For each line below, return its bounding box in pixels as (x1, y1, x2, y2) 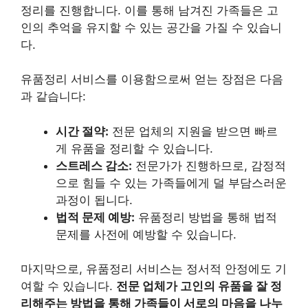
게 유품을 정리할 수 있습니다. (56, 141, 213, 155)
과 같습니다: (21, 89, 86, 103)
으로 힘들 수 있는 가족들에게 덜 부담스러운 (56, 175, 287, 190)
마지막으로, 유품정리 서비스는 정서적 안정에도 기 (21, 262, 287, 276)
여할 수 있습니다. (21, 279, 116, 293)
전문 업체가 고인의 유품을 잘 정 (116, 279, 282, 293)
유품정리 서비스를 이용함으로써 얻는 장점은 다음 (21, 72, 283, 86)
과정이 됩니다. (56, 192, 133, 207)
